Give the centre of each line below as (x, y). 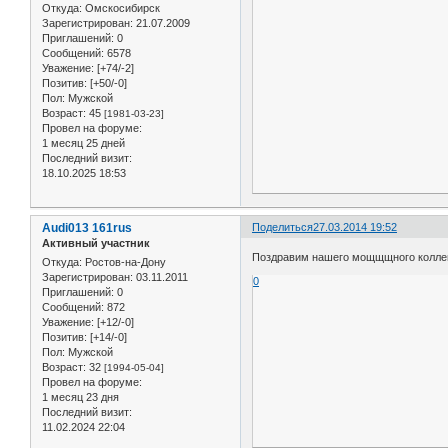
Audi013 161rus (87, 228)
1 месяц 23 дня (80, 397)
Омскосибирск (121, 8)
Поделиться (283, 227)
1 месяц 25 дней (83, 143)
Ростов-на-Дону (124, 262)
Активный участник (96, 243)
